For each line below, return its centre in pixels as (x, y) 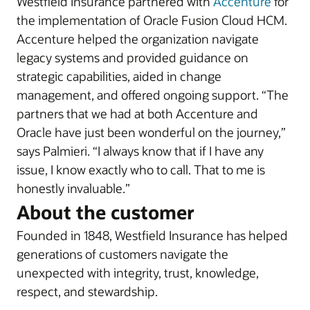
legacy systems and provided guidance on (133, 57)
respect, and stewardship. (87, 291)
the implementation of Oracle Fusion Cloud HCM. (152, 20)
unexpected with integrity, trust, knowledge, (138, 273)
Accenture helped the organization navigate (138, 39)
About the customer (106, 212)
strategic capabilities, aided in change (119, 76)
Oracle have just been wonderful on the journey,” (151, 132)
